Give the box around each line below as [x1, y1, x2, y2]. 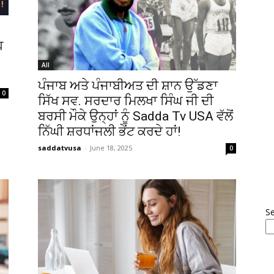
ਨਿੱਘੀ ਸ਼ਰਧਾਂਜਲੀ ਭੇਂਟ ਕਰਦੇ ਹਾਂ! [38, 124, 180, 139]
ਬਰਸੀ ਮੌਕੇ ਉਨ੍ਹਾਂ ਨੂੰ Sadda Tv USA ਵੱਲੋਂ [38, 108, 233, 124]
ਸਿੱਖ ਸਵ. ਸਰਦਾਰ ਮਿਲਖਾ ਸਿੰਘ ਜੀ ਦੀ [38, 93, 213, 108]
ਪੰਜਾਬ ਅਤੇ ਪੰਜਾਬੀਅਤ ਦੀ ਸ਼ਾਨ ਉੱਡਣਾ [38, 78, 218, 93]
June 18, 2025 [90, 143, 132, 152]
